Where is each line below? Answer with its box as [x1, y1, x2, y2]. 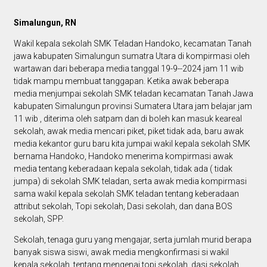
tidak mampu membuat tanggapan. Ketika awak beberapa [13, 76, 229, 86]
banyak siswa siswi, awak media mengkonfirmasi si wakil [13, 247, 229, 257]
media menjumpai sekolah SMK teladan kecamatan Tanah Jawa [13, 88, 253, 98]
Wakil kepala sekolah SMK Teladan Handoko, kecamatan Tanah [13, 38, 252, 48]
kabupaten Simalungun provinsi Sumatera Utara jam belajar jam [13, 101, 252, 111]
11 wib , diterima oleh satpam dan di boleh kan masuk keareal [13, 113, 242, 123]
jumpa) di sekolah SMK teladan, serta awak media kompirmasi [13, 176, 247, 186]
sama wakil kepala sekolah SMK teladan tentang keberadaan [13, 188, 239, 198]
